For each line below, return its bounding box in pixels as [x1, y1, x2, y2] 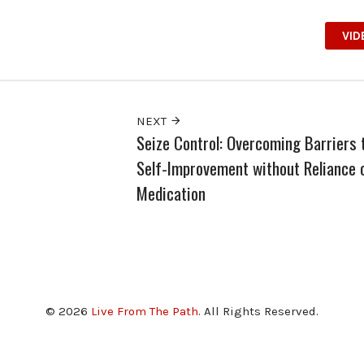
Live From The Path [91, 304, 198, 319]
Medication [136, 180, 206, 206]
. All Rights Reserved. [198, 304, 318, 319]
